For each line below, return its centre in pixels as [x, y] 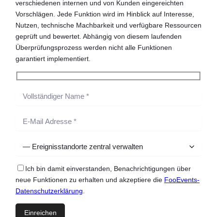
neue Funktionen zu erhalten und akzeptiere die [90, 179]
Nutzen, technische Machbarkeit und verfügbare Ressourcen [108, 25]
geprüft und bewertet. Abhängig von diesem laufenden [99, 37]
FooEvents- [182, 179]
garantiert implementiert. [53, 59]
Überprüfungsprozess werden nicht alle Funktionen [94, 48]
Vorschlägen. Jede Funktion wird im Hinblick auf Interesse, [105, 14]
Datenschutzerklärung [49, 191]
